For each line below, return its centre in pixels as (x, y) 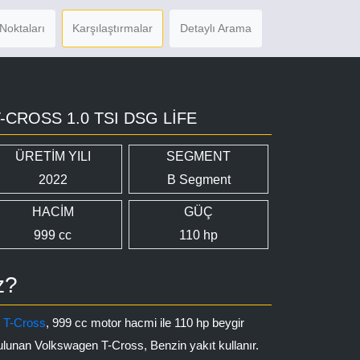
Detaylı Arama (216, 28)
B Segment (198, 180)
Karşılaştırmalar (112, 28)
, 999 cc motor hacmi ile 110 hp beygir (145, 323)
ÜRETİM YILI (53, 156)
